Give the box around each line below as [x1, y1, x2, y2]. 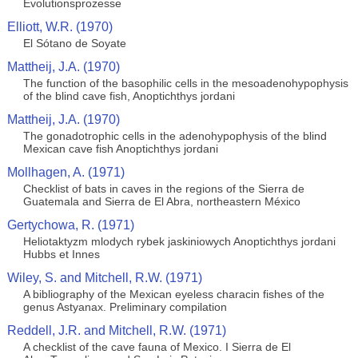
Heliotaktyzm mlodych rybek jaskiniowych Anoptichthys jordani [22, 235, 336, 248]
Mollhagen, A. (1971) [6, 165, 125, 179]
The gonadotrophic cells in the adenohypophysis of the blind [22, 129, 327, 142]
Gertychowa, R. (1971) [6, 218, 134, 232]
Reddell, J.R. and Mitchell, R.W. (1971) [6, 324, 226, 337]
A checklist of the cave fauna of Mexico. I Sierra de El [22, 340, 291, 353]
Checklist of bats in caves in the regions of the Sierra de [22, 182, 304, 195]
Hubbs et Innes [22, 248, 100, 261]
